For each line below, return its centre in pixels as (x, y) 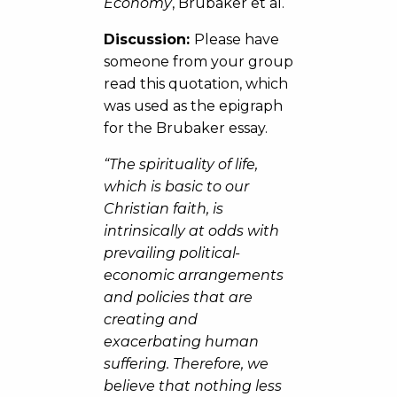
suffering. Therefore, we (186, 364)
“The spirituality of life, (180, 164)
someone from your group (198, 62)
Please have (236, 39)
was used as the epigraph (193, 106)
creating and (150, 319)
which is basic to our (176, 187)
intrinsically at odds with (191, 231)
